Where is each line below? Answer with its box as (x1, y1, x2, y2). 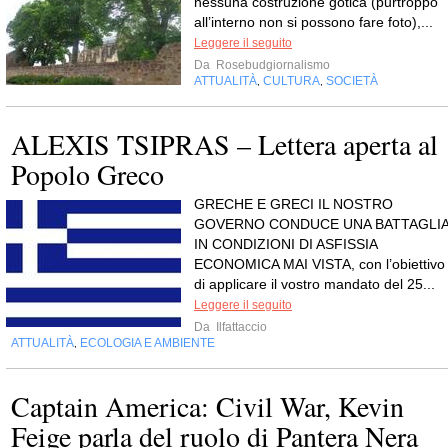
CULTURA (263, 74, 320, 89)
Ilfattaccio (213, 320, 267, 335)
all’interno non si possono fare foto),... (194, 14, 433, 31)
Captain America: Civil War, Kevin (11, 387, 404, 426)
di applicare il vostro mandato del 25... (194, 276, 435, 293)
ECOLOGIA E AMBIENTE (80, 336, 215, 351)
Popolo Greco (11, 155, 164, 194)
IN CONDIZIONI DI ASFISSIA (194, 236, 377, 253)
